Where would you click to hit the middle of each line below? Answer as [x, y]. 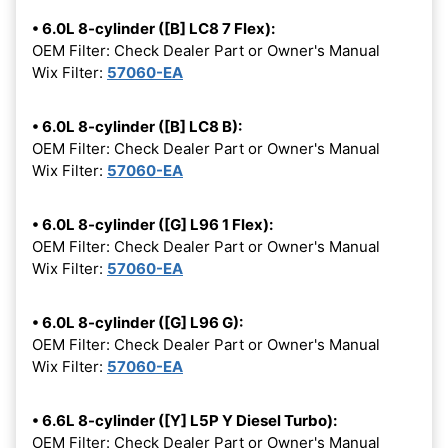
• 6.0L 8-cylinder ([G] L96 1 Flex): [152, 225]
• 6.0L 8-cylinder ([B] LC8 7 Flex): [153, 29]
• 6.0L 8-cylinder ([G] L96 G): [137, 323]
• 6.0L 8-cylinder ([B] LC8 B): [137, 127]
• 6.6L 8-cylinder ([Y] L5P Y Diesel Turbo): [184, 421]
